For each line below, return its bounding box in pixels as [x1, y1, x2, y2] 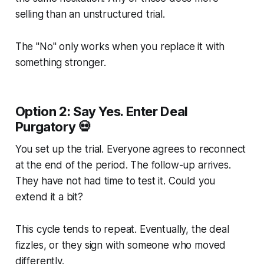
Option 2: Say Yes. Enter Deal [15, 103, 188, 119]
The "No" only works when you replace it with [15, 40, 225, 52]
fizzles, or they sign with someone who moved [15, 239, 226, 251]
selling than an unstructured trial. [15, 8, 165, 20]
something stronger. [15, 56, 106, 68]
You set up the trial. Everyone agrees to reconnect [15, 143, 246, 155]
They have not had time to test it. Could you [15, 174, 216, 187]
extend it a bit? [15, 190, 83, 203]
